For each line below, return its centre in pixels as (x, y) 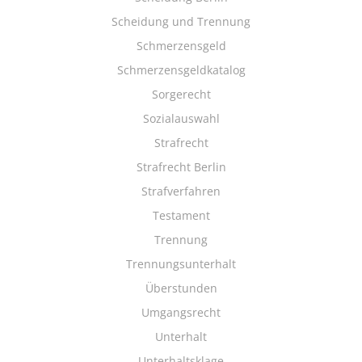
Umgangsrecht (181, 312)
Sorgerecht (181, 94)
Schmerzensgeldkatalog (181, 70)
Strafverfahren (181, 191)
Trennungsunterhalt (181, 264)
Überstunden (181, 288)
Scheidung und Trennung (181, 21)
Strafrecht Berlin (181, 167)
